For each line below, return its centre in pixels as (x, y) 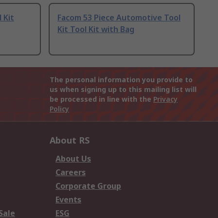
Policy (59, 109)
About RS (70, 140)
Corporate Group (88, 186)
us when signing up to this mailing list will (123, 90)
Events (68, 200)
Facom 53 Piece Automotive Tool (119, 18)
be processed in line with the (101, 99)
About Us (73, 159)
